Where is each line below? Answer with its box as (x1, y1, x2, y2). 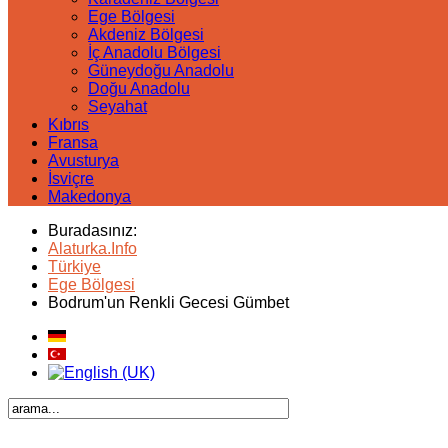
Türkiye (48, 258, 101, 275)
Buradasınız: (48, 222, 145, 239)
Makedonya (48, 188, 131, 205)
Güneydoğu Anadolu (88, 62, 234, 79)
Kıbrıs (48, 116, 89, 133)
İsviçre (48, 170, 94, 187)
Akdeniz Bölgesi (88, 26, 204, 43)
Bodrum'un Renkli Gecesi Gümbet (48, 294, 289, 311)
